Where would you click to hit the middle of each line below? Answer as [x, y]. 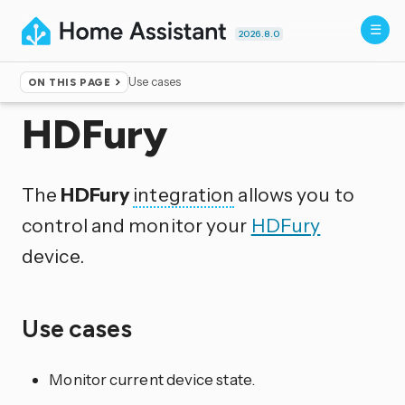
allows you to [294, 194]
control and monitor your [137, 225]
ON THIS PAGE [69, 83]
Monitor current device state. [152, 380]
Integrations [104, 89]
